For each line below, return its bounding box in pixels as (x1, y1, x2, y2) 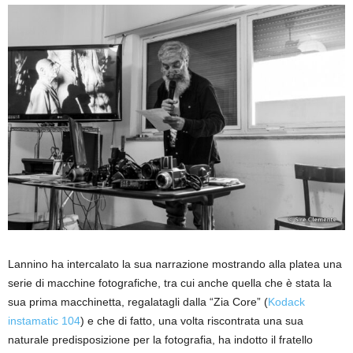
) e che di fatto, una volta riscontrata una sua (80, 314, 303, 328)
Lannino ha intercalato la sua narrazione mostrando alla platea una (8, 258, 342, 271)
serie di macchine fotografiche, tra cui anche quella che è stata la (8, 277, 332, 290)
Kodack (268, 295, 305, 309)
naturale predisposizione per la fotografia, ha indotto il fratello (8, 333, 313, 347)
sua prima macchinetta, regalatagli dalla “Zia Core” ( (8, 295, 268, 309)
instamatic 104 (8, 314, 80, 328)
